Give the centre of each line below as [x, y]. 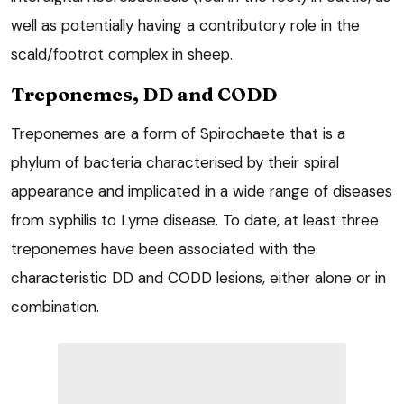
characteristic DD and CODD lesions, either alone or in [198, 277]
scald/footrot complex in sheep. [122, 54]
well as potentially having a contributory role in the [185, 25]
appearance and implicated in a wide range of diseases [202, 191]
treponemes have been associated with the [163, 248]
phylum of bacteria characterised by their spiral [175, 162]
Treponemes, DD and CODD [144, 93]
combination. [55, 306]
